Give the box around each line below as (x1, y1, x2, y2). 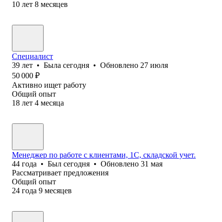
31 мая (141, 159, 163, 168)
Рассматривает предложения (12, 168, 109, 177)
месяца (41, 98, 64, 107)
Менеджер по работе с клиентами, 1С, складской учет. (12, 150, 196, 159)
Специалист (12, 52, 53, 60)
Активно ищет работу (12, 80, 86, 89)
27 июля (140, 60, 168, 69)
